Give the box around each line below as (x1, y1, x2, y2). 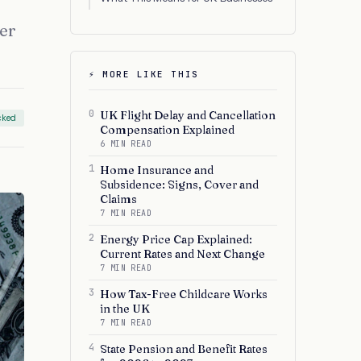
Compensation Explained (100, 122, 234, 137)
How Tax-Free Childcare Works (100, 287, 268, 301)
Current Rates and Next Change (100, 247, 265, 261)
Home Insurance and (100, 163, 214, 177)
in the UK (100, 301, 150, 316)
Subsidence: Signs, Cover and (100, 177, 259, 192)
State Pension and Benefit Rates (100, 342, 268, 356)
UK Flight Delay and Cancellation (100, 108, 276, 122)
